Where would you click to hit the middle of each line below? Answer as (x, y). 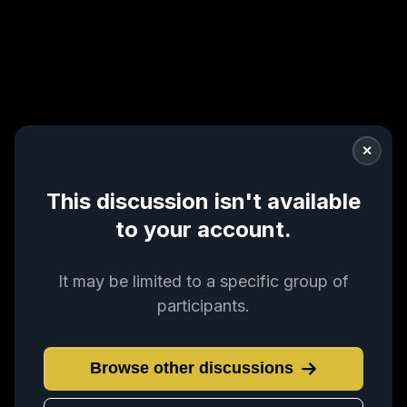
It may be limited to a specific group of (203, 281)
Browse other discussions (192, 368)
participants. (203, 305)
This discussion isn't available (203, 201)
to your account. (203, 229)
